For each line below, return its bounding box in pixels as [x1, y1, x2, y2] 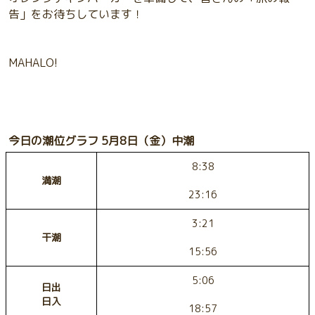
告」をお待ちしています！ [8, 6, 143, 22]
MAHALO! [8, 55, 58, 71]
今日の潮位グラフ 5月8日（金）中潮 [8, 133, 194, 149]
